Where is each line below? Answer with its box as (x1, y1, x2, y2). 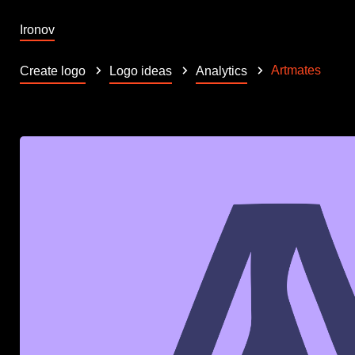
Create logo (20, 64, 86, 78)
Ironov (20, 23, 55, 36)
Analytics (196, 64, 247, 78)
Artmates (271, 63, 321, 77)
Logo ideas (109, 64, 172, 78)
